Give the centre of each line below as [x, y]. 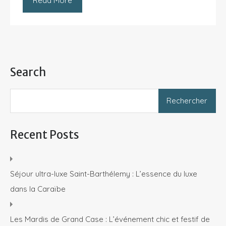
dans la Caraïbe [38, 189]
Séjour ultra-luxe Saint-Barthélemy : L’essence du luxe [104, 174]
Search [28, 72]
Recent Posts [45, 135]
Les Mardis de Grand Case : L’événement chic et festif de [110, 219]
